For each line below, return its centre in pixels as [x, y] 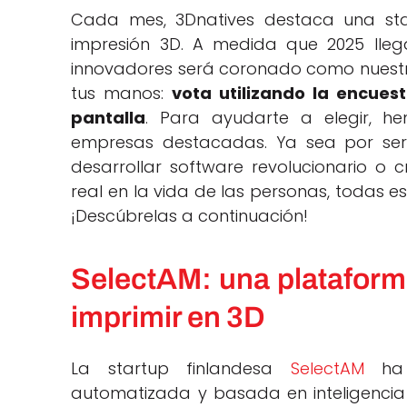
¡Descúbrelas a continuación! [190, 216]
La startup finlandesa [181, 369]
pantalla [109, 118]
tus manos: [122, 94]
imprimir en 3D [169, 317]
